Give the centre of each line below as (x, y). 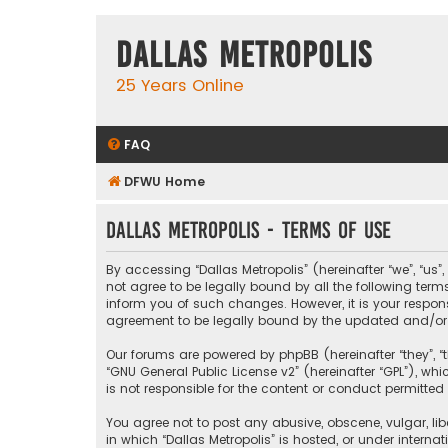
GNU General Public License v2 (202, 372)
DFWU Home (164, 181)
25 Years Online (180, 85)
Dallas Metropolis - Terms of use (248, 230)
